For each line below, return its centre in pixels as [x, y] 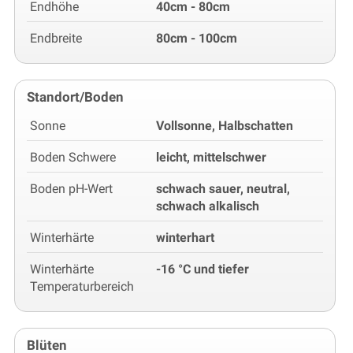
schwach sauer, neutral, [223, 189]
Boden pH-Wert [71, 189]
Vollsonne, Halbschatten [225, 126]
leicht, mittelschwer [211, 158]
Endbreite [56, 39]
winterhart [185, 238]
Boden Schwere [73, 158]
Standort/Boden [75, 97]
